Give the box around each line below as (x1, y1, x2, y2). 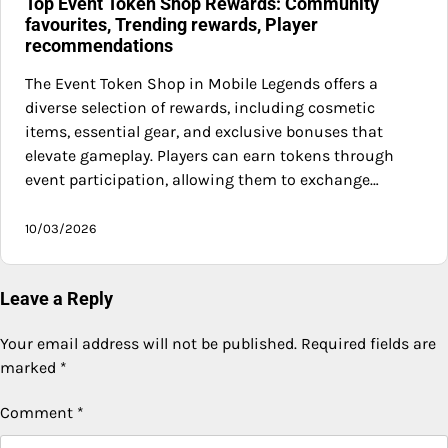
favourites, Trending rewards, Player (25, 13, 318, 35)
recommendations (25, 34, 173, 56)
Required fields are (301, 333, 436, 353)
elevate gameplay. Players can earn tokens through (25, 145, 394, 165)
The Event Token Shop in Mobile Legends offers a (25, 73, 378, 93)
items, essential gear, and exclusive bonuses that (25, 121, 383, 141)
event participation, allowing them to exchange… (25, 169, 379, 189)
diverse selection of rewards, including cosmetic (25, 97, 375, 117)
